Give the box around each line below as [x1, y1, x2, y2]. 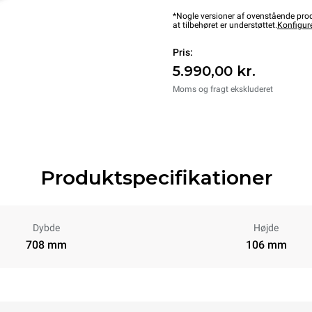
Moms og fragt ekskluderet [173, 84, 273, 94]
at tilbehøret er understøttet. [173, 20, 277, 30]
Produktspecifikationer [40, 166, 272, 189]
